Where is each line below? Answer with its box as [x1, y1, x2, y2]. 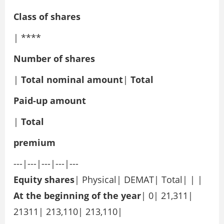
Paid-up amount [13, 94, 86, 107]
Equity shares [13, 173, 74, 186]
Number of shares [13, 52, 95, 65]
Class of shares [13, 10, 80, 23]
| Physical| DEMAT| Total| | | [74, 173, 202, 186]
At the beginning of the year [13, 189, 141, 202]
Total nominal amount [21, 73, 123, 86]
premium [13, 136, 55, 149]
